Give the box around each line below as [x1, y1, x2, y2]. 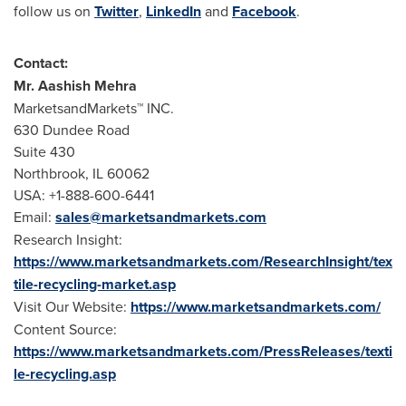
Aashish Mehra [38, 75, 137, 96]
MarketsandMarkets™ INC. [14, 98, 178, 118]
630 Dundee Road [14, 120, 133, 140]
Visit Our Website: [14, 296, 130, 316]
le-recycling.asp [14, 363, 116, 384]
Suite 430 [14, 141, 79, 161]
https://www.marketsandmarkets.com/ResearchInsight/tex [14, 251, 392, 272]
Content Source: [14, 319, 117, 339]
